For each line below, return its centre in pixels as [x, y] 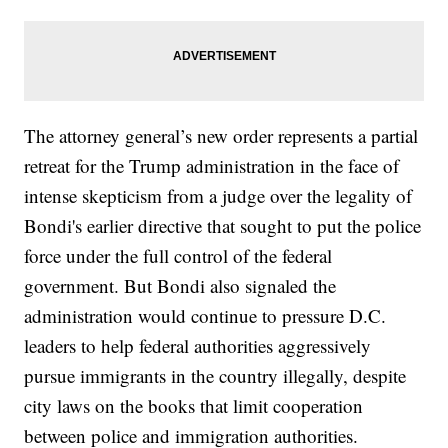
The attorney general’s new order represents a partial [221, 135]
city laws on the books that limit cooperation [194, 405]
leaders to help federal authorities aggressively [198, 345]
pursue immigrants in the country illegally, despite [215, 375]
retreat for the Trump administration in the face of [212, 165]
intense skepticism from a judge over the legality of [218, 195]
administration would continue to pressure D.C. [205, 315]
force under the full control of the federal [178, 255]
